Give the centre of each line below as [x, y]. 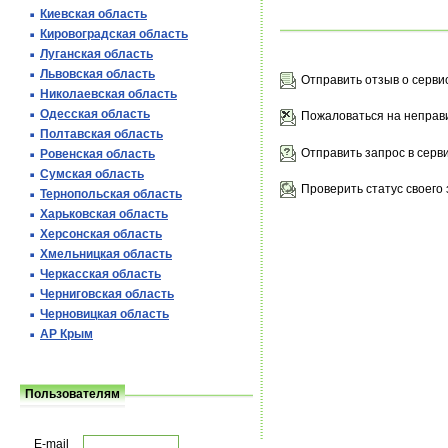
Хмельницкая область [106, 254]
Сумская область [92, 174]
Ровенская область [97, 154]
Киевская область [93, 14]
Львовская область [97, 74]
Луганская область [96, 54]
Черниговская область [107, 294]
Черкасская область [100, 274]
